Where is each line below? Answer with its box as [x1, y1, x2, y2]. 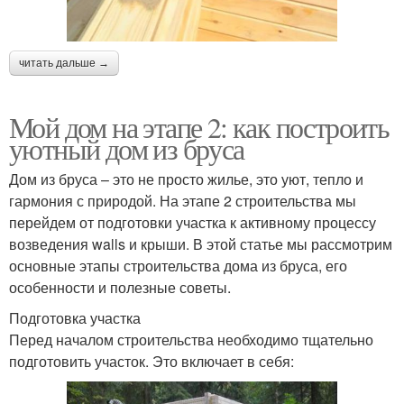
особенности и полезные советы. [9, 276, 231, 298]
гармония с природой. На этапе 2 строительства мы [9, 189, 356, 211]
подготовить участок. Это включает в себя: [9, 350, 294, 372]
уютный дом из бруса [9, 128, 244, 168]
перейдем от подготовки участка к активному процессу [9, 211, 376, 233]
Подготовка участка [9, 307, 141, 328]
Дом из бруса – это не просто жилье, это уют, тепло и [9, 168, 363, 189]
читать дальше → [19, 56, 109, 69]
